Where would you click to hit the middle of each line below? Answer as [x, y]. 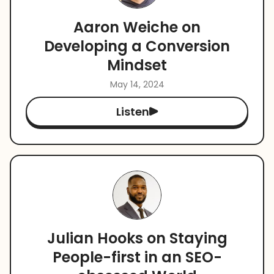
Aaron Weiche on [137, 27]
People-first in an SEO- [137, 257]
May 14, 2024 [137, 84]
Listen [132, 111]
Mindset [137, 65]
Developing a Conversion [137, 46]
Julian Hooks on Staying [137, 239]
